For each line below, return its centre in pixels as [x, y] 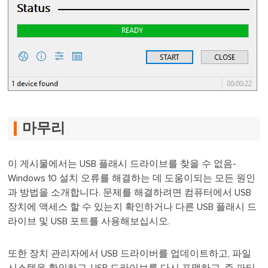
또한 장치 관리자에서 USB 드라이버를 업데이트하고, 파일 [130, 254]
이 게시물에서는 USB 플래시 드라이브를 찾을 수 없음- [122, 164]
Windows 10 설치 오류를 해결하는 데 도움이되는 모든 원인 [132, 179]
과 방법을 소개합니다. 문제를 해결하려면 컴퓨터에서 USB [130, 193]
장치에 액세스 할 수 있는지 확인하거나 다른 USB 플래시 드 [133, 207]
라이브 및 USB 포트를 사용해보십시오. [89, 222]
